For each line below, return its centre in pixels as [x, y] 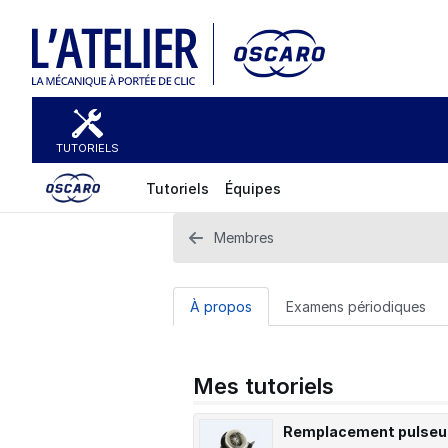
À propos [221, 307]
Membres [244, 238]
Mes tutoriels [263, 386]
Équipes [253, 188]
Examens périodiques [356, 307]
